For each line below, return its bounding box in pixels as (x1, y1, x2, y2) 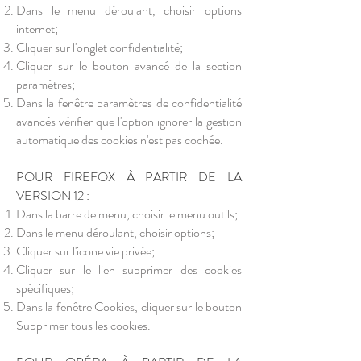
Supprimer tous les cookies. (16, 316, 151, 334)
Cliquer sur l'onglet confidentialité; (16, 38, 183, 56)
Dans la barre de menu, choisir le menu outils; (16, 205, 238, 223)
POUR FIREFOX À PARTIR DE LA (16, 168, 242, 186)
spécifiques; (16, 279, 74, 297)
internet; (16, 19, 58, 38)
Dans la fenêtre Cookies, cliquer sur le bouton (16, 297, 242, 316)
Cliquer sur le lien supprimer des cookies (16, 260, 242, 279)
